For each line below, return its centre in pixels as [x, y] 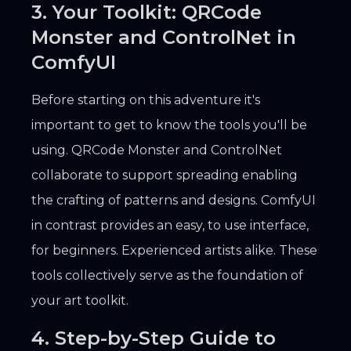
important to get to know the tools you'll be [169, 125]
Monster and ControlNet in [164, 37]
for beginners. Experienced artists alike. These [174, 250]
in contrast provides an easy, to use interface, [170, 225]
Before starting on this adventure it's [146, 100]
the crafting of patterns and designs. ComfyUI [174, 200]
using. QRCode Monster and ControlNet [157, 150]
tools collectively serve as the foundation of [167, 275]
